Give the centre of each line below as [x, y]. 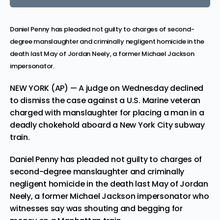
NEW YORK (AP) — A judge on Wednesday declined [107, 88]
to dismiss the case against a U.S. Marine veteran [105, 100]
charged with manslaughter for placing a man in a [107, 112]
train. [20, 137]
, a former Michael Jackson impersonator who [120, 196]
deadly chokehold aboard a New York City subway [107, 125]
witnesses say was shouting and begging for [96, 208]
